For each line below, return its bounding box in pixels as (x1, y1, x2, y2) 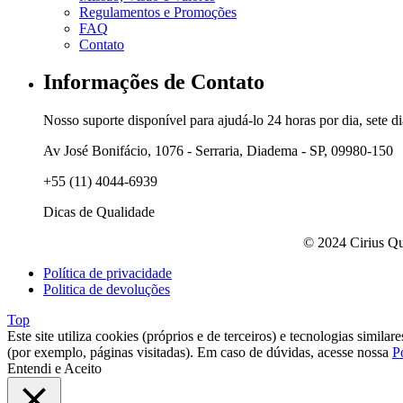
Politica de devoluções (43, 282, 170, 298)
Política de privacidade (43, 265, 172, 282)
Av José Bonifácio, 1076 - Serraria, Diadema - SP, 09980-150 (43, 143, 393, 159)
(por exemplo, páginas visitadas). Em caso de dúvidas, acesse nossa (7, 345, 392, 361)
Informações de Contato (43, 70, 264, 94)
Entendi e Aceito (7, 361, 102, 377)
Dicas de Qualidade (43, 204, 155, 220)
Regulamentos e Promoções (79, 4, 237, 20)
